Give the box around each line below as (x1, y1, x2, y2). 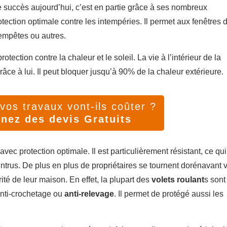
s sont (204, 175, 225, 184)
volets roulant (152, 175, 204, 184)
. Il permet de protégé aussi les (114, 190, 223, 199)
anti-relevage (64, 190, 114, 199)
